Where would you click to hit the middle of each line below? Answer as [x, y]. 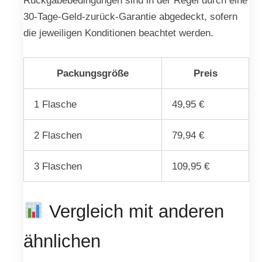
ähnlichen [62, 242]
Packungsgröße [93, 73]
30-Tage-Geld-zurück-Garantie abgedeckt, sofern [130, 17]
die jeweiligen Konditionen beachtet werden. [118, 33]
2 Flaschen [58, 135]
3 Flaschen [58, 166]
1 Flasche [56, 104]
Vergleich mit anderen [134, 212]
